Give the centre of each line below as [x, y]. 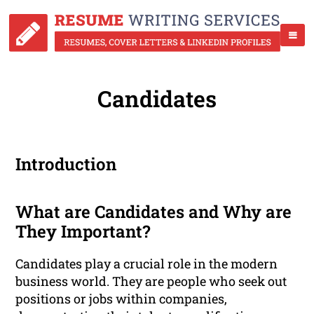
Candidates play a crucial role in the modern [147, 264]
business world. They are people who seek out [151, 281]
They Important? [83, 232]
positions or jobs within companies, [122, 299]
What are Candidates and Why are [154, 212]
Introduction [66, 164]
